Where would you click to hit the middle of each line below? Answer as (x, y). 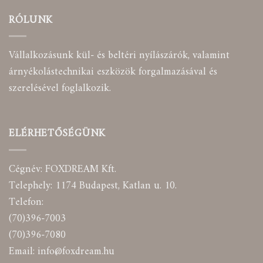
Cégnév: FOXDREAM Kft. (63, 169)
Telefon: (26, 202)
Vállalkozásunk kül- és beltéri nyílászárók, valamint (119, 56)
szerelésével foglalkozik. (60, 89)
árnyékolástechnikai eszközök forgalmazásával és (113, 72)
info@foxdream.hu (76, 251)
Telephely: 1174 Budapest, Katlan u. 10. (93, 186)
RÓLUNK (31, 20)
